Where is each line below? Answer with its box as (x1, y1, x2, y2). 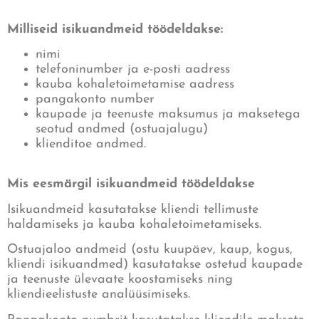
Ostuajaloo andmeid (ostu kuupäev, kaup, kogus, (7, 243, 293, 257)
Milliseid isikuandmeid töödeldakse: (7, 22, 223, 36)
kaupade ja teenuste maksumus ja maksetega (36, 108, 300, 122)
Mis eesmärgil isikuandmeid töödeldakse (7, 177, 255, 192)
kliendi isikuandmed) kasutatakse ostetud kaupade (7, 258, 303, 272)
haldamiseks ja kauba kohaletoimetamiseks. (7, 217, 261, 231)
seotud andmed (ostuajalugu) (36, 122, 208, 137)
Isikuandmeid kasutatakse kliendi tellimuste (7, 202, 258, 216)
